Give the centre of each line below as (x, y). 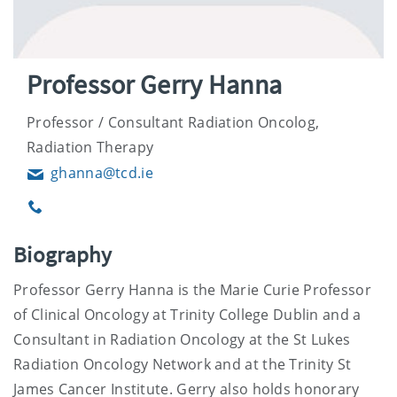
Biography (63, 254)
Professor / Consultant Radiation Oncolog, (173, 122)
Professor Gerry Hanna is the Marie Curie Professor (192, 289)
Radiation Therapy (90, 147)
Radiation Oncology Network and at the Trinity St (183, 364)
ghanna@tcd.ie (102, 172)
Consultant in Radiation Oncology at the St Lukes (182, 339)
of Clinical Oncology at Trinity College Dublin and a (187, 314)
